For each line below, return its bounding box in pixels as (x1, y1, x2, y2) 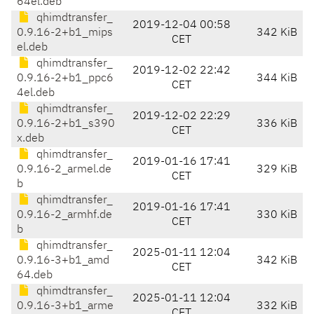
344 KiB (257, 73, 297, 85)
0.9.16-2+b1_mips (17, 27, 113, 39)
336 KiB (257, 118, 297, 130)
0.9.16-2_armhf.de (17, 210, 112, 221)
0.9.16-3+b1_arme (17, 301, 114, 313)
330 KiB (257, 210, 297, 221)
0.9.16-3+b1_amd (17, 255, 109, 267)
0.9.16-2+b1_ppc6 (17, 73, 114, 85)
